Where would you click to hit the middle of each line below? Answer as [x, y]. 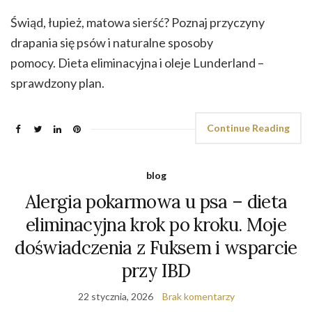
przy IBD [156, 271]
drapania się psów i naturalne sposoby [112, 43]
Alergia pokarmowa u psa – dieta [156, 202]
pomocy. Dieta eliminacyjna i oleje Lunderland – [137, 63]
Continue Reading [248, 128]
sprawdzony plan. [57, 83]
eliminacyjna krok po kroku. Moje [156, 225]
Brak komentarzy [198, 297]
